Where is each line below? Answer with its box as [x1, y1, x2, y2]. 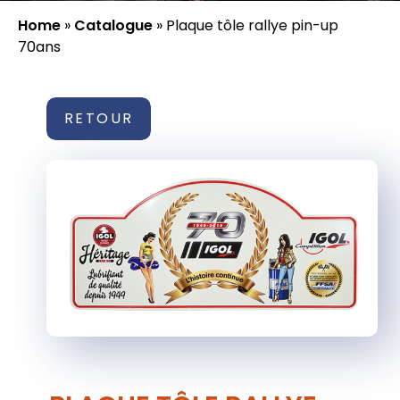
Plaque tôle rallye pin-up [166, 15, 338, 36]
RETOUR [64, 108, 134, 129]
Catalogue [74, 15, 153, 36]
